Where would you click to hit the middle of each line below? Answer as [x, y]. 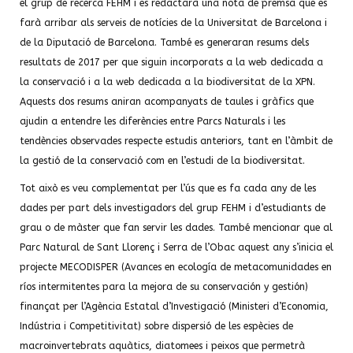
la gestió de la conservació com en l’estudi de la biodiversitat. [162, 161]
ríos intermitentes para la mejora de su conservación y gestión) [164, 287]
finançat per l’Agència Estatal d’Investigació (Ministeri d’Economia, [174, 307]
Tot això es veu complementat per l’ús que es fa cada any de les [168, 188]
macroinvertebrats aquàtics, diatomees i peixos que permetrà [162, 346]
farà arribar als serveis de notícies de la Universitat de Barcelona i [173, 23]
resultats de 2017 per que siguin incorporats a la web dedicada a [171, 62]
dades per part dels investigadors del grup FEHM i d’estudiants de [173, 208]
